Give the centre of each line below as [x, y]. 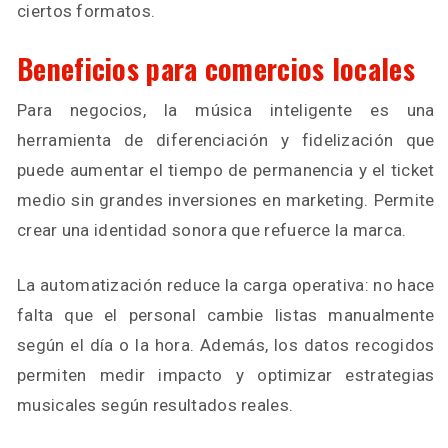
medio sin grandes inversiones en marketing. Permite [226, 199]
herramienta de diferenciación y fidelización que [226, 139]
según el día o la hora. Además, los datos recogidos [226, 344]
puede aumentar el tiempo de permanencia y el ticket [226, 169]
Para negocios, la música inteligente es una [226, 109]
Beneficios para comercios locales [216, 68]
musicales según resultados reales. [155, 404]
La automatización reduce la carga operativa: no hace [226, 284]
